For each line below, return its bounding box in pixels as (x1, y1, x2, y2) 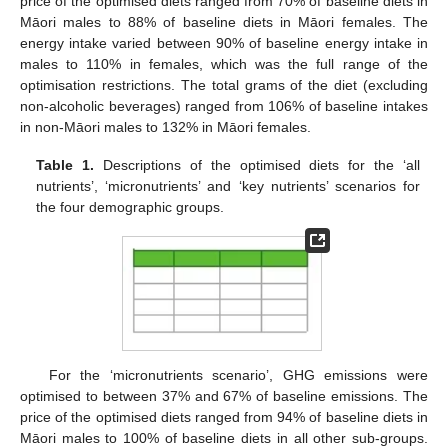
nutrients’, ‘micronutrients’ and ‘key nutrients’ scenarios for (36, 178, 420, 195)
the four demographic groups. (36, 199, 225, 216)
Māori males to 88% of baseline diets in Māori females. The (20, 14, 428, 31)
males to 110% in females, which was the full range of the (20, 56, 428, 73)
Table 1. (36, 157, 95, 174)
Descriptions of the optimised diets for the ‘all (94, 157, 420, 174)
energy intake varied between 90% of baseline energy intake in (20, 35, 428, 52)
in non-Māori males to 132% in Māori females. (20, 119, 311, 136)
